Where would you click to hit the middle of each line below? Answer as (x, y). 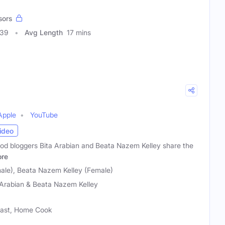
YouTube (44, 115)
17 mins (79, 33)
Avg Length (44, 33)
